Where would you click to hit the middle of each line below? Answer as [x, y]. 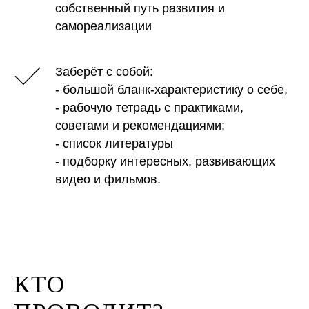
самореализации [103, 26]
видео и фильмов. [108, 179]
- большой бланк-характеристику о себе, [171, 89]
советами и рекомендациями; [140, 125]
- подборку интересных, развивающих [165, 161]
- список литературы [114, 143]
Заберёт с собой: [104, 71]
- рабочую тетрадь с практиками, [149, 107]
